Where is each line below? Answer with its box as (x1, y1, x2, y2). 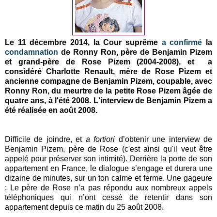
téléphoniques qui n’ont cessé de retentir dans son (5, 193, 212, 201)
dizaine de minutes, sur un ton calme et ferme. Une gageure (5, 173, 212, 182)
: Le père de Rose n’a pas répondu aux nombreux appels (5, 183, 212, 192)
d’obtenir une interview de (118, 135, 213, 143)
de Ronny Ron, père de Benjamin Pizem (58, 47, 212, 56)
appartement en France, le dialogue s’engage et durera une (5, 164, 212, 172)
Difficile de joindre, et (5, 135, 86, 143)
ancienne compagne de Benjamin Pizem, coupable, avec (5, 77, 212, 85)
